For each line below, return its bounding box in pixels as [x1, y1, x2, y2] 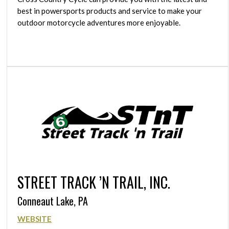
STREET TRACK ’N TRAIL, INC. [17, 172, 170, 193]
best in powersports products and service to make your [17, 6, 202, 16]
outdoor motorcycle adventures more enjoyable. [17, 18, 180, 28]
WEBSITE [17, 214, 52, 223]
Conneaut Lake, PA [17, 193, 88, 209]
